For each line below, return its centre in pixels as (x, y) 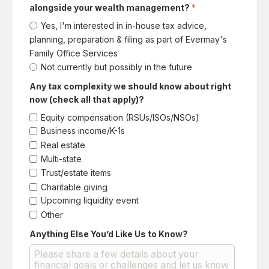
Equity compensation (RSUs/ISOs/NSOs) (120, 117)
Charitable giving (74, 187)
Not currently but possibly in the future (117, 67)
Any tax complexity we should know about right (130, 86)
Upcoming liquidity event (90, 201)
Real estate (63, 145)
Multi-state (62, 159)
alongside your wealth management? (110, 8)
